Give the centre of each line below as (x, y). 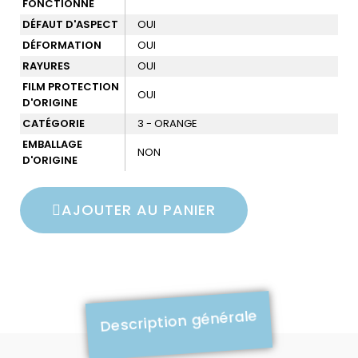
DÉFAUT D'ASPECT (70, 24)
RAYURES (46, 66)
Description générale (179, 320)
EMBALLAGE (52, 144)
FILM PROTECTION (71, 86)
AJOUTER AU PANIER (139, 209)
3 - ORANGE (167, 123)
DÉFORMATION (62, 45)
